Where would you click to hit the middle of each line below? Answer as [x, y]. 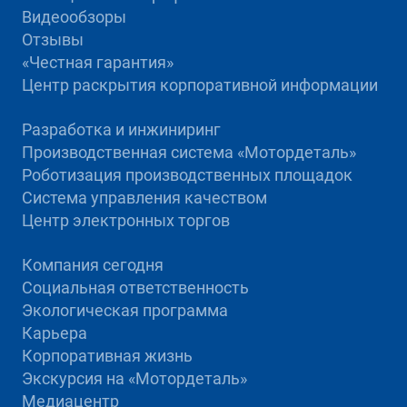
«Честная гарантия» [97, 63]
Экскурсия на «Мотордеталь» [134, 379]
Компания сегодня [92, 265]
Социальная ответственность [135, 288]
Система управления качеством [144, 198]
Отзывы [52, 40]
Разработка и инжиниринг [121, 130]
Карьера [54, 333]
